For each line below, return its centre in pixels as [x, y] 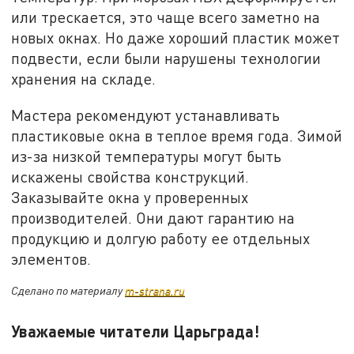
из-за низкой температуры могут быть [147, 156]
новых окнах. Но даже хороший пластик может [176, 38]
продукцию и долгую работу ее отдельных [161, 238]
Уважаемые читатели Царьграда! [136, 331]
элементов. [51, 258]
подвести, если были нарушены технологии [166, 58]
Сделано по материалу [68, 291]
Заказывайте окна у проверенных [130, 197]
